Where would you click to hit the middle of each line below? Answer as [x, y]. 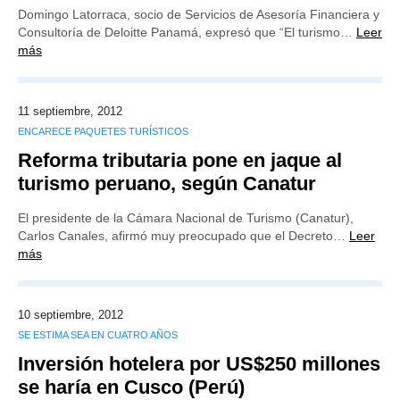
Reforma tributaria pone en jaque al [180, 160]
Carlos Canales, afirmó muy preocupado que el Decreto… [183, 236]
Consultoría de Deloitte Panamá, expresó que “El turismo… [187, 32]
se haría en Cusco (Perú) [131, 387]
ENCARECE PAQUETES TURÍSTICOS [103, 131]
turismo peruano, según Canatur [167, 183]
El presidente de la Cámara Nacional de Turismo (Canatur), [186, 218]
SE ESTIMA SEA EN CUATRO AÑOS [98, 335]
